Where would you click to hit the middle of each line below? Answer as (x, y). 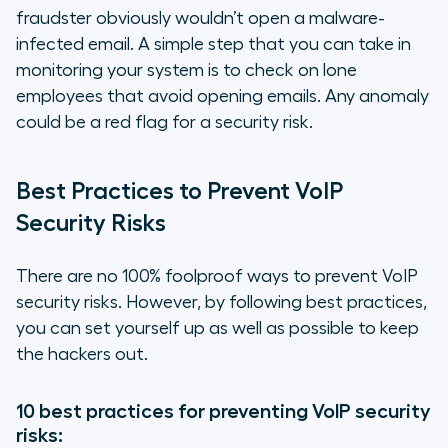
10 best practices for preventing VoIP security (223, 410)
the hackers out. (82, 353)
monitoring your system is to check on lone (186, 69)
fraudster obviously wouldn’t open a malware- (200, 17)
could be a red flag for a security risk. (164, 121)
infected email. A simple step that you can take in (213, 43)
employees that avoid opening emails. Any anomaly (222, 95)
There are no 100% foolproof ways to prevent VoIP (217, 275)
